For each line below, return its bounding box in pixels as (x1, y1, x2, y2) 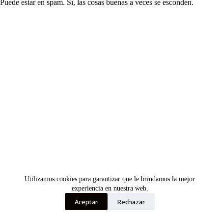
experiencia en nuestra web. (71, 185, 148, 192)
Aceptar (75, 197, 98, 206)
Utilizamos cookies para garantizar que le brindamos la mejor (25, 175, 195, 183)
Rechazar (117, 197, 145, 206)
